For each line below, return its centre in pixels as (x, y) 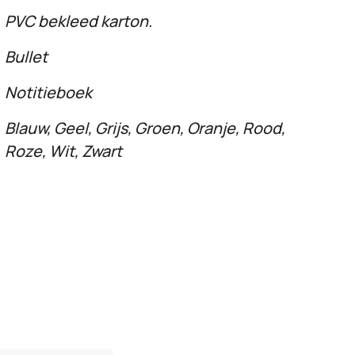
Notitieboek (48, 92)
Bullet (26, 56)
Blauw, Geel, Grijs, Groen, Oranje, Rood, (145, 128)
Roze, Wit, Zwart (63, 151)
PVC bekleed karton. (78, 21)
